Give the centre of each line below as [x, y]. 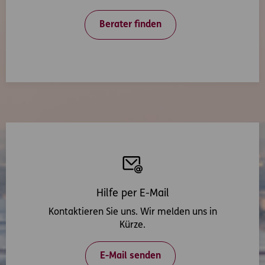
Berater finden [130, 25]
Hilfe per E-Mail [132, 194]
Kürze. [132, 226]
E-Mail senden [130, 256]
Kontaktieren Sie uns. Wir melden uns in [132, 213]
